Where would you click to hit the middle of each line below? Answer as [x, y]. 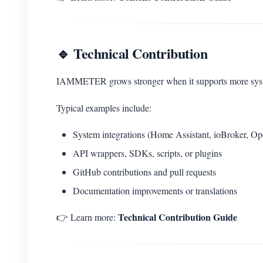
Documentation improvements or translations [155, 190]
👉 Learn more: [87, 217]
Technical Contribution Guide [178, 217]
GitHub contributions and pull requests [144, 172]
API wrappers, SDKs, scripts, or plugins [147, 153]
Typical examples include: [104, 108]
